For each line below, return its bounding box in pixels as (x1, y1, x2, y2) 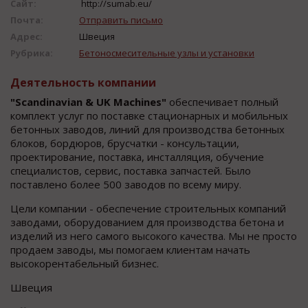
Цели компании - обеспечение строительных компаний (10, 201, 286, 215)
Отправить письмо (79, 13, 163, 26)
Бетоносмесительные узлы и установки (79, 46, 254, 59)
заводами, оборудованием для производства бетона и (10, 214, 284, 229)
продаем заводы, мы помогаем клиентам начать (10, 242, 250, 256)
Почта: (10, 13, 43, 26)
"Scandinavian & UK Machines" (10, 94, 166, 109)
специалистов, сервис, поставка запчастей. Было (10, 163, 251, 177)
